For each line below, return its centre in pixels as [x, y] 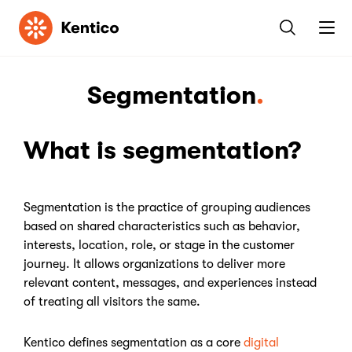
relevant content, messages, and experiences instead [170, 283]
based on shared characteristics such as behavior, [162, 226]
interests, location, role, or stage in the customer [159, 245]
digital [261, 343]
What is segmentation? [162, 150]
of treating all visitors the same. [112, 302]
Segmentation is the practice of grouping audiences [167, 207]
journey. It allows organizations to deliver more [154, 264]
